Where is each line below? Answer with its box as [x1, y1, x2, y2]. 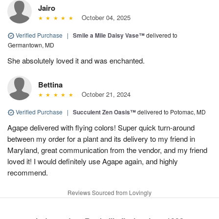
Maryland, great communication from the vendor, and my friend [7, 144, 207, 155]
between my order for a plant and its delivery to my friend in [7, 133, 195, 144]
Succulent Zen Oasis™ [73, 107, 136, 116]
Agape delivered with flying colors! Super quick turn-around [7, 122, 195, 132]
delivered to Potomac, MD [137, 107, 206, 116]
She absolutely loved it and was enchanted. [7, 55, 145, 66]
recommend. [7, 167, 48, 177]
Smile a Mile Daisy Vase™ [73, 30, 145, 40]
